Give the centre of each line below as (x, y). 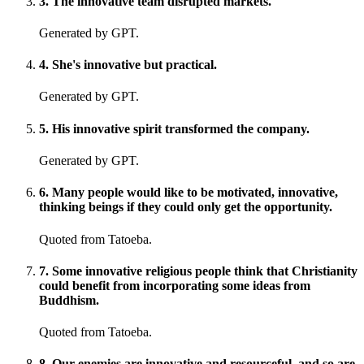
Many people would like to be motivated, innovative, (195, 193)
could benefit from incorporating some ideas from (175, 285)
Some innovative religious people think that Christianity (205, 271)
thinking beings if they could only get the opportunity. (186, 207)
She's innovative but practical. (134, 65)
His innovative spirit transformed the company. (181, 128)
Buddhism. (69, 300)
